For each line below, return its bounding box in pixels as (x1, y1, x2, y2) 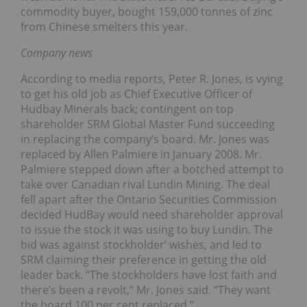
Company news (21, 45, 93, 60)
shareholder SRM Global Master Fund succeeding (21, 116, 275, 132)
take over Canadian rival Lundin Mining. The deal (21, 176, 270, 192)
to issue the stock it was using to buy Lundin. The (21, 221, 273, 237)
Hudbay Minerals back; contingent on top (21, 101, 234, 116)
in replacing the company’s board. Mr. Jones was (21, 131, 269, 147)
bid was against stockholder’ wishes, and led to (21, 236, 262, 252)
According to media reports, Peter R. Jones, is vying (21, 71, 283, 86)
